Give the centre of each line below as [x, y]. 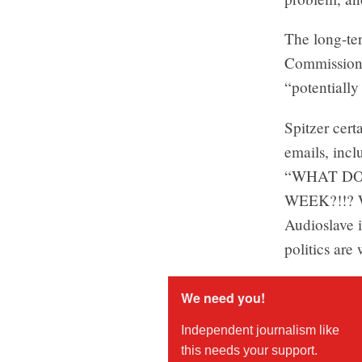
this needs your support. [249, 350]
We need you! [223, 297]
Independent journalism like [260, 330]
